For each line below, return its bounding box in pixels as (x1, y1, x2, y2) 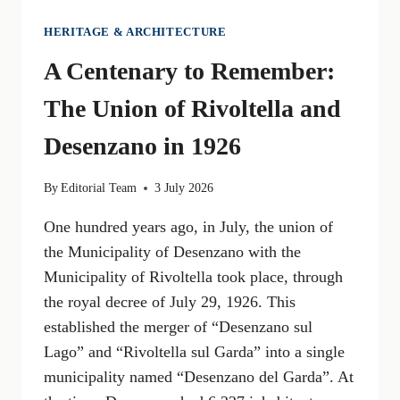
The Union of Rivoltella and (44, 94, 341, 122)
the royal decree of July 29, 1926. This (44, 293, 296, 312)
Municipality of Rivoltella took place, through (44, 268, 343, 287)
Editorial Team (61, 180, 137, 196)
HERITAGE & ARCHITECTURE (44, 26, 227, 39)
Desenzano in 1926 (44, 131, 241, 160)
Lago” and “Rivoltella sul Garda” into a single (44, 343, 345, 362)
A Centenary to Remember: (44, 56, 335, 85)
